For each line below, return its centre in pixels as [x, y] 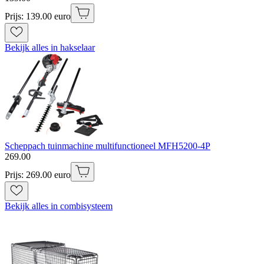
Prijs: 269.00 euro [38, 174]
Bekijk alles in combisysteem [59, 206]
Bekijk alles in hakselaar [50, 47]
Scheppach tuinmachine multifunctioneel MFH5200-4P [108, 146]
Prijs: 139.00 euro [38, 16]
